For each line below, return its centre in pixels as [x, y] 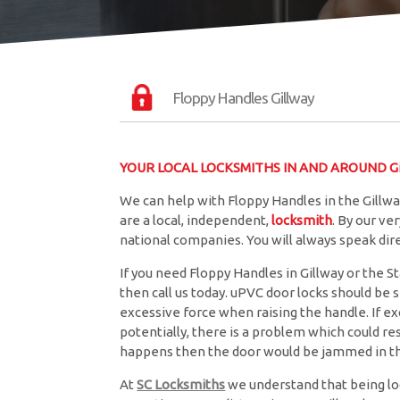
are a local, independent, [196, 221]
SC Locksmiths [181, 385]
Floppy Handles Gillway [244, 97]
